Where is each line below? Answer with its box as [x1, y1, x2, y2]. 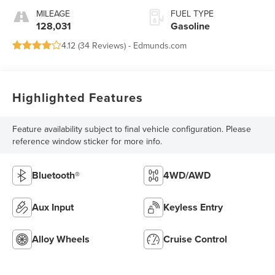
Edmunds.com [133, 39, 187, 52]
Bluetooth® [32, 168, 80, 183]
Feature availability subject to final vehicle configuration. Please [12, 123, 252, 136]
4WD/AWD [163, 168, 211, 183]
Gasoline [171, 19, 210, 34]
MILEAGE [36, 7, 71, 20]
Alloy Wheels [32, 232, 90, 247]
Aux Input [32, 200, 74, 215]
